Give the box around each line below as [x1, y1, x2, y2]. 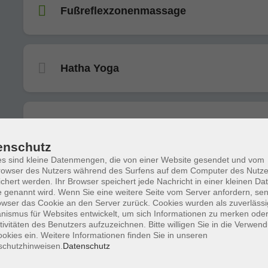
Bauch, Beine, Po [60, 234, 148, 246]
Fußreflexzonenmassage [60, 4, 186, 17]
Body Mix [60, 119, 108, 132]
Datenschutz [63, 241, 110, 251]
